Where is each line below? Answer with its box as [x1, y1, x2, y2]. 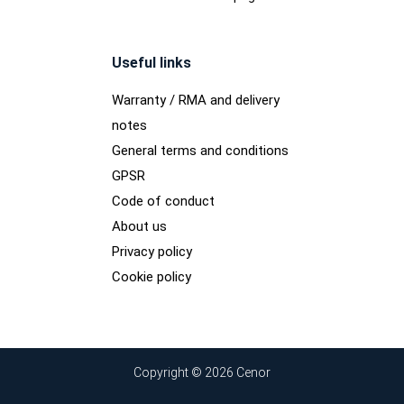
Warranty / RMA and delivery [112, 92, 280, 109]
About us [112, 218, 167, 235]
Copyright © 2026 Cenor [133, 365, 271, 381]
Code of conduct [112, 193, 215, 210]
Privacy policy [112, 243, 192, 261]
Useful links [112, 54, 191, 72]
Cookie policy [112, 269, 191, 286]
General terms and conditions [112, 142, 289, 160]
